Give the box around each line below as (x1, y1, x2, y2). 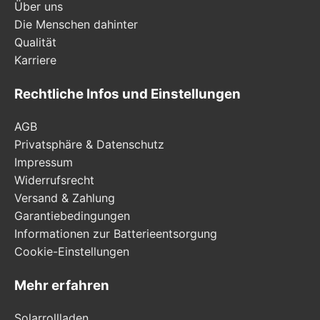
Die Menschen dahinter (14, 17, 138, 32)
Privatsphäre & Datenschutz (14, 136, 164, 151)
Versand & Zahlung (14, 190, 115, 205)
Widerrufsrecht (14, 172, 94, 187)
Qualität (14, 35, 56, 50)
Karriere (14, 53, 56, 68)
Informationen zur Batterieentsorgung (14, 226, 217, 241)
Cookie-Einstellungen (14, 244, 129, 259)
